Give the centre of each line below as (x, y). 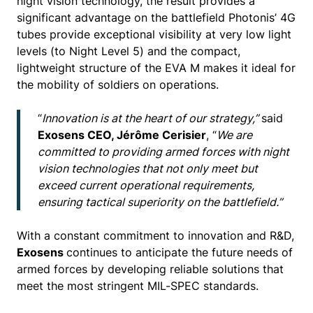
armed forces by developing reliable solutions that (150, 269)
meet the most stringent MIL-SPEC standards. (138, 286)
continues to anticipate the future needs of (180, 252)
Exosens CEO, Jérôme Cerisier (122, 135)
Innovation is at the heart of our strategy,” (152, 118)
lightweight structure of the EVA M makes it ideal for (156, 68)
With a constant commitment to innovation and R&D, (155, 235)
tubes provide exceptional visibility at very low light (154, 34)
